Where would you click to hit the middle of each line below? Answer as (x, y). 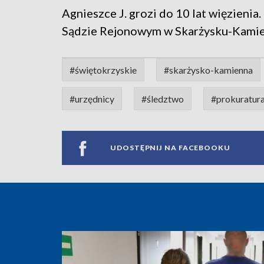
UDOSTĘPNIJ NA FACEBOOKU (170, 148)
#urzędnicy (92, 98)
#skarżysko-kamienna (208, 70)
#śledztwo (163, 98)
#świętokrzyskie (103, 70)
